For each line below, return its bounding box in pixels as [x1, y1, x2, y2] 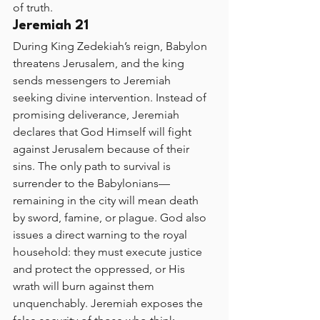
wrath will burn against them [13, 279, 157, 293]
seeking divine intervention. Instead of [13, 91, 209, 104]
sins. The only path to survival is [13, 159, 174, 173]
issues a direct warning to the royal [13, 228, 190, 241]
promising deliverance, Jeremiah [13, 108, 182, 121]
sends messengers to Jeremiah [13, 74, 174, 87]
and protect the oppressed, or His [13, 262, 188, 276]
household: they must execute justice [13, 245, 205, 259]
